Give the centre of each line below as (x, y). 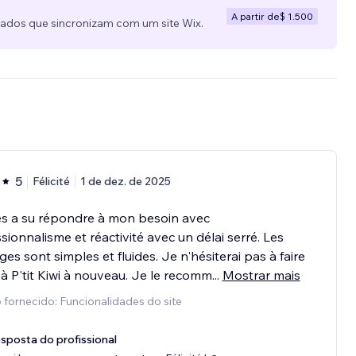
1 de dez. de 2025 (125, 182)
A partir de (255, 16)
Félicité (51, 182)
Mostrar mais (261, 275)
